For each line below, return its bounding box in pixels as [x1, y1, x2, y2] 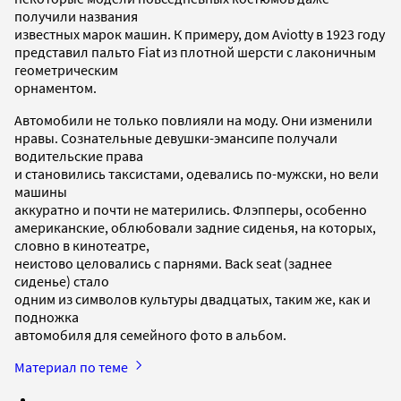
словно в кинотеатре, [14, 236, 149, 255]
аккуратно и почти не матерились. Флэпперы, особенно [14, 200, 367, 219]
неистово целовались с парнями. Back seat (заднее [14, 254, 332, 273]
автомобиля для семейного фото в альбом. [14, 326, 286, 345]
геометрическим [14, 61, 118, 80]
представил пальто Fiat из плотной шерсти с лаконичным [14, 43, 376, 62]
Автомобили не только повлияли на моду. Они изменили [14, 111, 372, 130]
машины [14, 183, 67, 201]
